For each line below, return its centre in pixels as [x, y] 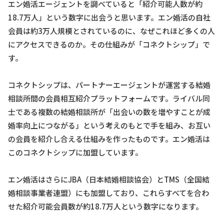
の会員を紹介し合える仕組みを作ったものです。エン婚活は [109, 138]
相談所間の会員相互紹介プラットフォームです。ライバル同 [109, 98]
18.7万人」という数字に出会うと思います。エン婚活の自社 [109, 17]
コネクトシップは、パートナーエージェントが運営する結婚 [109, 84]
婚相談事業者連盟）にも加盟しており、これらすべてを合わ [108, 192]
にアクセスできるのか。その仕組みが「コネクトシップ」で [109, 44]
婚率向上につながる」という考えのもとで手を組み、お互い [109, 125]
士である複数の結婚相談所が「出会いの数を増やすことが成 [109, 111]
